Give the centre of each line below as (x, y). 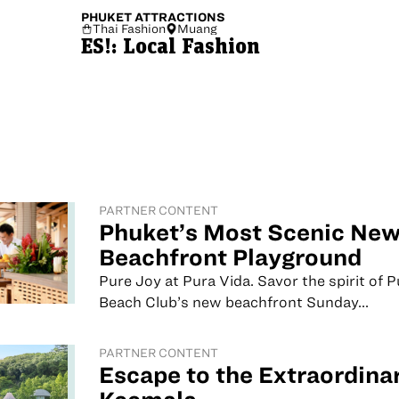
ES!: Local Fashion (171, 48)
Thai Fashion (130, 29)
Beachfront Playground (230, 258)
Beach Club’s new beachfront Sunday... (233, 302)
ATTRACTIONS (180, 18)
